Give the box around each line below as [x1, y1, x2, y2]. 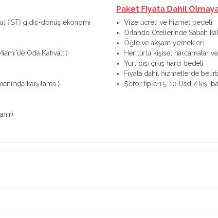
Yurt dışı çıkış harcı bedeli [124, 59, 203, 67]
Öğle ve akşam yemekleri [124, 39, 204, 47]
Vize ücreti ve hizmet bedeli [124, 18, 212, 26]
